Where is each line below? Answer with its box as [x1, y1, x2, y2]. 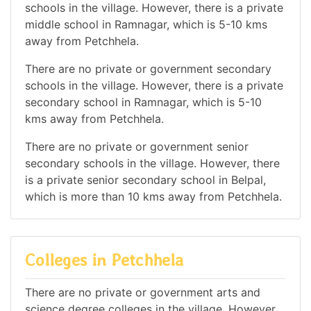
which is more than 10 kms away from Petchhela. [25, 190, 282, 204]
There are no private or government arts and [25, 285, 260, 299]
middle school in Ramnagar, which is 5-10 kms [25, 17, 267, 32]
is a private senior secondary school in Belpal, [25, 173, 266, 187]
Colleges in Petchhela [25, 250, 183, 271]
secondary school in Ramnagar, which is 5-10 [25, 95, 262, 110]
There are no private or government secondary [25, 62, 271, 76]
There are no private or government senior [25, 140, 249, 154]
